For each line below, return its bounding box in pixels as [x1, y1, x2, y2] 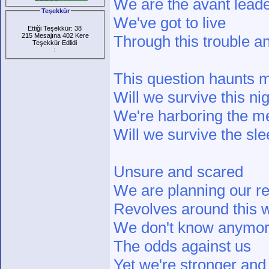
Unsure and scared [113, 163, 243, 181]
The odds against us [113, 237, 251, 256]
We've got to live [113, 14, 226, 32]
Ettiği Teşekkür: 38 [27, 24, 83, 32]
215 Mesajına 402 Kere [22, 31, 89, 39]
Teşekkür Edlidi [32, 38, 79, 46]
